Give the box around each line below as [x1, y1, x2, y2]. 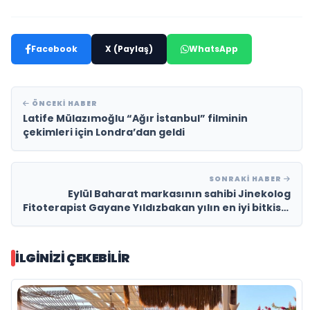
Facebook [31, 43, 77, 55]
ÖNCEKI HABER [30, 98, 98, 109]
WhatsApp [189, 43, 238, 55]
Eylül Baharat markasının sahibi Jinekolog [68, 187, 291, 201]
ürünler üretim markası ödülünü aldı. [94, 215, 291, 229]
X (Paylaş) [105, 43, 153, 55]
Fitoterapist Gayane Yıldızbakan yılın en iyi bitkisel [23, 201, 291, 215]
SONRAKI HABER [209, 174, 284, 185]
